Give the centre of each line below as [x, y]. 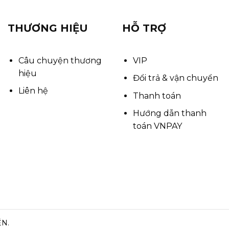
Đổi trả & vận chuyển [175, 78]
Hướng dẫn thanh [169, 113]
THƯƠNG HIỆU [48, 28]
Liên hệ [33, 91]
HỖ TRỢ [144, 28]
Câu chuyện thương [60, 60]
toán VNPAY [157, 126]
